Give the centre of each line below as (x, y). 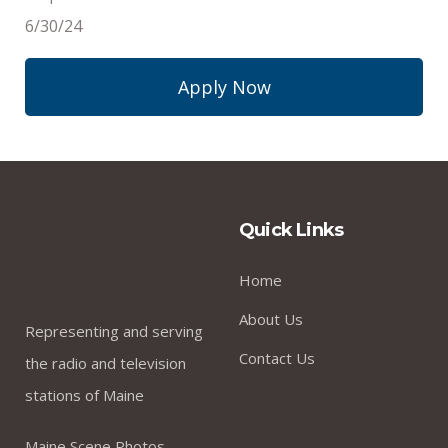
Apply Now (224, 86)
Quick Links (291, 229)
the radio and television (105, 363)
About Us (271, 318)
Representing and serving (114, 331)
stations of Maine (84, 395)
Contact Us (277, 357)
